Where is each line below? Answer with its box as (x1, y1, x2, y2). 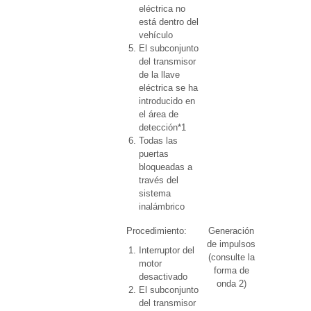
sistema (139, 188, 171, 199)
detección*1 (139, 122, 186, 133)
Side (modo (262, 252, 308, 262)
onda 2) (216, 278, 246, 289)
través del (139, 175, 178, 185)
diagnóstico (262, 278, 308, 289)
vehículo (139, 30, 173, 40)
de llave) (268, 292, 302, 302)
